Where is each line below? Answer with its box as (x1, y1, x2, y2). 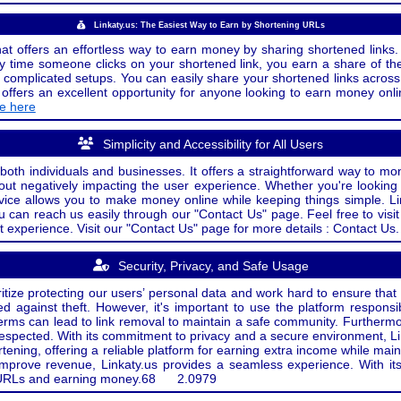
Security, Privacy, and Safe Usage (117, 259, 309, 273)
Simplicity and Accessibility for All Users (103, 137, 323, 151)
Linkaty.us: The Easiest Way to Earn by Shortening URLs (93, 21, 325, 30)
